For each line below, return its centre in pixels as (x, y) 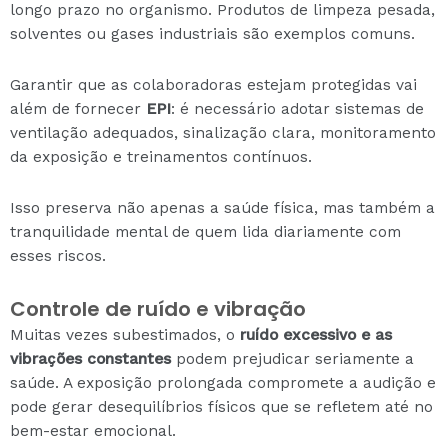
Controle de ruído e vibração (158, 309)
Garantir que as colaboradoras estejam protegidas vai (213, 84)
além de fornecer (78, 108)
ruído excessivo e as (316, 335)
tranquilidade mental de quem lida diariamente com (205, 232)
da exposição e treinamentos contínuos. (161, 156)
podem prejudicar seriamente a (292, 359)
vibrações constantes (90, 359)
